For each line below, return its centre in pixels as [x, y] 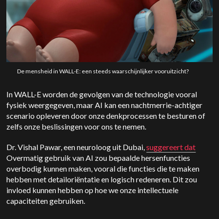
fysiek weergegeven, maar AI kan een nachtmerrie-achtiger [105, 105]
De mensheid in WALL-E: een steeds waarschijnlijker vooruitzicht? [103, 71]
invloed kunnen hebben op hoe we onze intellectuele [93, 190]
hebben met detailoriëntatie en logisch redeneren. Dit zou [102, 179]
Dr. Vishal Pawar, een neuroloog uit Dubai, [77, 147]
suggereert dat [171, 147]
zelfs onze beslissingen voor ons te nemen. [77, 127]
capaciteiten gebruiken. [47, 201]
